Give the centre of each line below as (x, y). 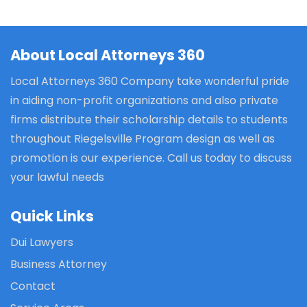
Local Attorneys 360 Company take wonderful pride (150, 81)
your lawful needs (57, 177)
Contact (33, 286)
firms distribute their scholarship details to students (149, 119)
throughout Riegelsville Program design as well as (143, 138)
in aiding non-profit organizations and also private (144, 100)
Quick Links (52, 216)
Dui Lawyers (42, 242)
